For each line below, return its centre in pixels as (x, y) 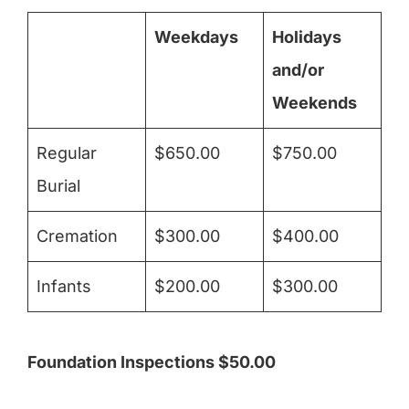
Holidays (307, 37)
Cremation (77, 236)
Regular (67, 153)
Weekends (315, 103)
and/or (298, 70)
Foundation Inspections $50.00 (152, 362)
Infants (64, 287)
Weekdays (196, 37)
